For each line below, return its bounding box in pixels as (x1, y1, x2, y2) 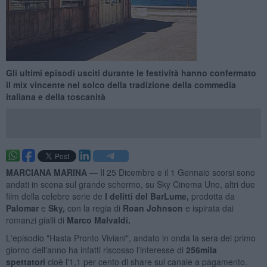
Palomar (5, 201, 41, 214)
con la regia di (67, 201, 123, 214)
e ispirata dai (185, 201, 234, 214)
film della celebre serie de (5, 190, 103, 202)
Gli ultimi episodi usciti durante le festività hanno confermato (5, 66, 256, 79)
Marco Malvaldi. (66, 213, 131, 226)
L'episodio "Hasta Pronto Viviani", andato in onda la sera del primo (5, 231, 256, 244)
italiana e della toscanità (5, 90, 105, 103)
